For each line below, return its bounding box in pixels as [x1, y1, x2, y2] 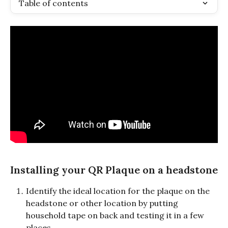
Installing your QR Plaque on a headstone [10, 163, 218, 176]
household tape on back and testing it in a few [26, 210, 206, 220]
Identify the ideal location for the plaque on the [26, 185, 212, 196]
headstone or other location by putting [26, 197, 180, 208]
